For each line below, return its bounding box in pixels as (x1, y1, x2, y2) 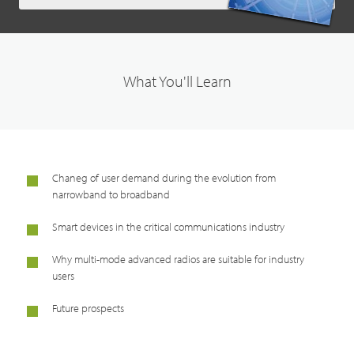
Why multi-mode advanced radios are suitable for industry (52, 250, 305, 266)
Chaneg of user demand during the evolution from (52, 169, 277, 185)
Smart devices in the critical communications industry (52, 218, 285, 234)
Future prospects (52, 299, 125, 315)
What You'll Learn (122, 70, 232, 91)
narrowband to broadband (52, 186, 171, 201)
